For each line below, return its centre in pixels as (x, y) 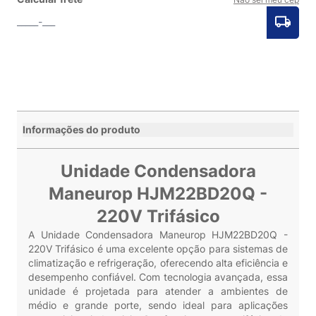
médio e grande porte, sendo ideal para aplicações (158, 305)
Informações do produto (81, 129)
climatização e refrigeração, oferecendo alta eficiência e (158, 263)
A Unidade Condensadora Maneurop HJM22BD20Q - (158, 235)
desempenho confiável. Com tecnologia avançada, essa (158, 277)
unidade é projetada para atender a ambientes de (158, 291)
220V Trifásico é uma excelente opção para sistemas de (158, 249)
